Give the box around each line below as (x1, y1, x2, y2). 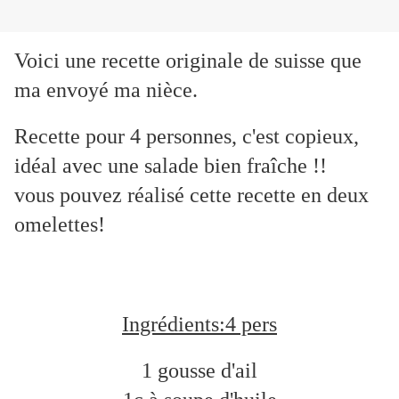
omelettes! (14, 213, 105, 237)
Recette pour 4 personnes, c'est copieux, (14, 125, 359, 149)
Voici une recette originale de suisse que (14, 49, 362, 73)
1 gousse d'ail (142, 359, 257, 383)
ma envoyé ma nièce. (14, 78, 198, 102)
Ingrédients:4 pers (122, 313, 277, 337)
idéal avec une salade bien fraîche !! (14, 154, 327, 178)
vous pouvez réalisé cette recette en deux (14, 183, 369, 208)
